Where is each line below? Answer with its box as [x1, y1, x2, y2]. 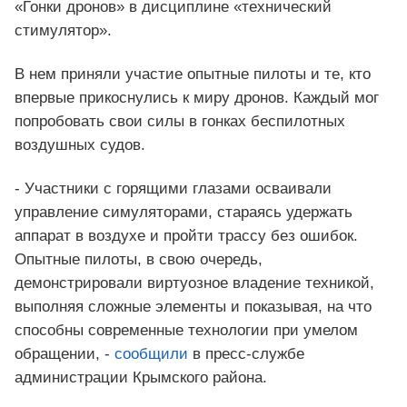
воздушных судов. [15, 136, 145, 154]
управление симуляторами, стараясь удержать [15, 203, 352, 222]
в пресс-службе [188, 345, 304, 363]
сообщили [114, 345, 188, 363]
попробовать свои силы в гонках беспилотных [15, 113, 345, 131]
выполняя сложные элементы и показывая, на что [15, 298, 372, 316]
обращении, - [15, 345, 114, 363]
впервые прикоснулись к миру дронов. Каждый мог [15, 89, 379, 107]
